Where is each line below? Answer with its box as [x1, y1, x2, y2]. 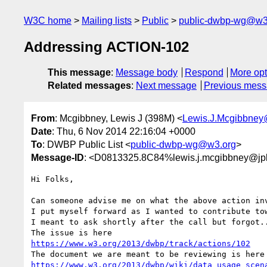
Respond [184, 67, 223, 78]
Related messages [48, 80, 131, 91]
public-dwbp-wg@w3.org [131, 139, 236, 150]
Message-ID [31, 152, 84, 163]
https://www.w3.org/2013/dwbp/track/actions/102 [31, 238, 250, 248]
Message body [116, 67, 178, 78]
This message [48, 67, 111, 78]
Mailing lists [82, 15, 132, 26]
